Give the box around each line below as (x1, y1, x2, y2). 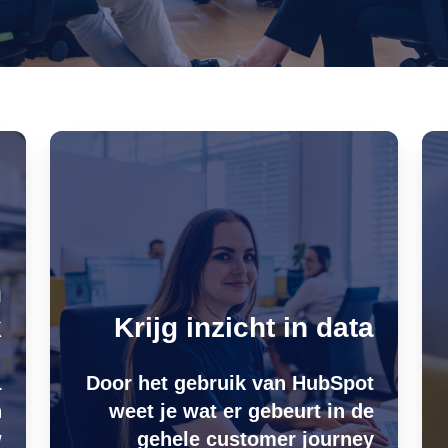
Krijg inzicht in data (113, 312, 374, 343)
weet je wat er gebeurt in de (108, 400, 374, 422)
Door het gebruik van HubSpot (85, 372, 374, 394)
